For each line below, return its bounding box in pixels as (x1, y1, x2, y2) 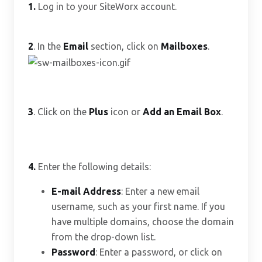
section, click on (88, 41, 161, 51)
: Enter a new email (121, 185, 199, 196)
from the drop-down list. (51, 231, 156, 242)
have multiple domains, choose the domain (51, 216, 234, 227)
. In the (33, 41, 63, 51)
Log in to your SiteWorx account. (36, 1, 177, 12)
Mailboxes (161, 41, 208, 51)
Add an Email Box (143, 106, 221, 117)
